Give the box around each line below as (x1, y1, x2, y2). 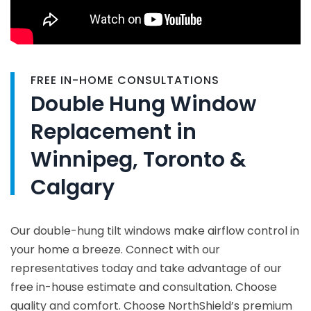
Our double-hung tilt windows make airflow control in (10, 223, 299, 239)
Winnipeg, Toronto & (31, 145, 246, 175)
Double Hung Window (31, 90, 256, 119)
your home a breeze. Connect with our (10, 242, 220, 258)
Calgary (31, 173, 115, 203)
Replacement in (31, 117, 196, 147)
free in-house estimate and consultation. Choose (10, 279, 277, 296)
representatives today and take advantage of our (10, 260, 282, 277)
